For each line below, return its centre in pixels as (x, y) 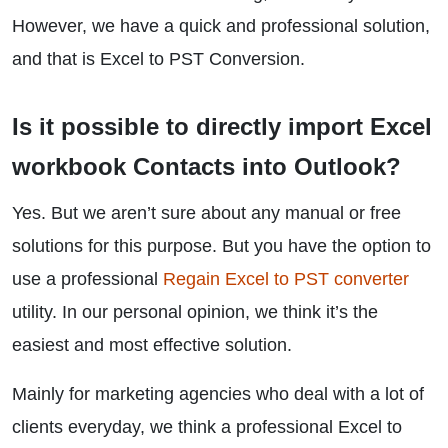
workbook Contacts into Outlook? (206, 166)
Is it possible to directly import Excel (222, 126)
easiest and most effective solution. (152, 345)
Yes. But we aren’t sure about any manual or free (206, 213)
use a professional (87, 279)
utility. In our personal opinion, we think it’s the (195, 312)
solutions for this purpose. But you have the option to (221, 246)
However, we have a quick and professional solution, (221, 26)
